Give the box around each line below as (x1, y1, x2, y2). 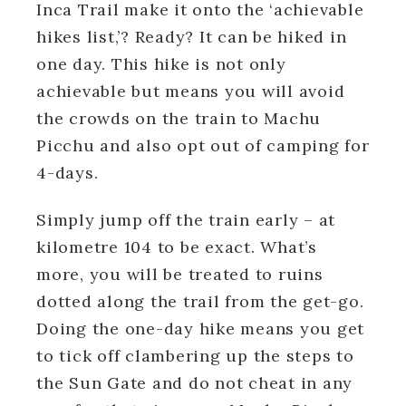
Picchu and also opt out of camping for (36, 134, 370, 156)
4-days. (36, 161, 99, 183)
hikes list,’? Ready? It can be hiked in (36, 25, 347, 47)
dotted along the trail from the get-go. (36, 290, 364, 312)
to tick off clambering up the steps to (36, 344, 354, 366)
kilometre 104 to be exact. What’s (36, 236, 317, 257)
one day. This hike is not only (36, 53, 286, 74)
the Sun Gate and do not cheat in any (36, 372, 353, 393)
